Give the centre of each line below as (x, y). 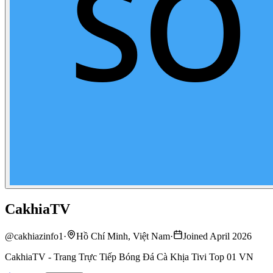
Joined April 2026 (217, 236)
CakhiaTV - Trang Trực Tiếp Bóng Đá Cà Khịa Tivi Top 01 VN (129, 257)
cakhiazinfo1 (39, 236)
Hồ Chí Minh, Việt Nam (123, 236)
